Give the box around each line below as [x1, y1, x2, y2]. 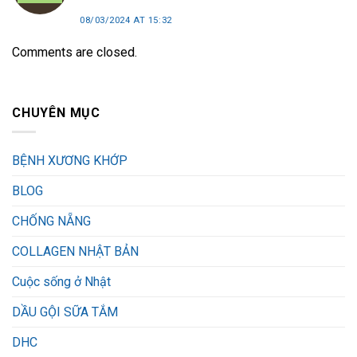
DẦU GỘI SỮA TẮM [12, 304, 118, 320]
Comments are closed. [12, 44, 137, 60]
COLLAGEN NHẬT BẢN [12, 244, 139, 260]
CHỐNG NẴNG [12, 214, 91, 229]
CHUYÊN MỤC [12, 104, 101, 120]
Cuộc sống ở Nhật [12, 274, 111, 290]
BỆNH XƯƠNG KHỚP [12, 153, 127, 169]
